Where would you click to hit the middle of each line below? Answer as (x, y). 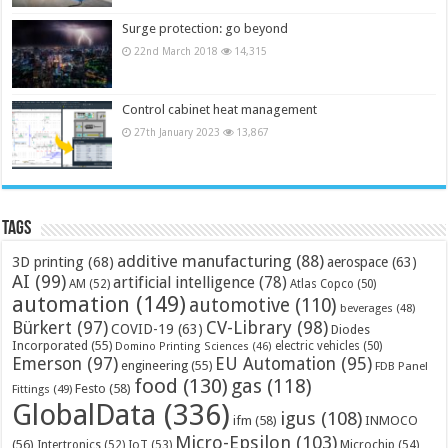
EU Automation (276, 364)
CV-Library (249, 328)
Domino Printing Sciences (182, 347)
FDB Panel (402, 366)
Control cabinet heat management (220, 110)
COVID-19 (143, 329)
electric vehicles (318, 346)
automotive (240, 306)
